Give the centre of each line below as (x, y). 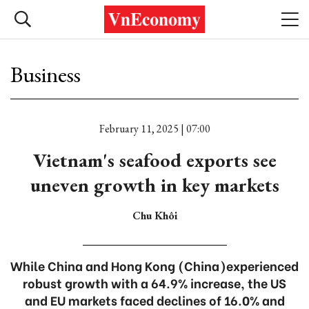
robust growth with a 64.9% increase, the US (154, 282)
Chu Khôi (154, 216)
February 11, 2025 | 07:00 (154, 129)
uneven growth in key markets (154, 185)
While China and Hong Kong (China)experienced (154, 265)
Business (46, 74)
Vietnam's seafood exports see (154, 160)
